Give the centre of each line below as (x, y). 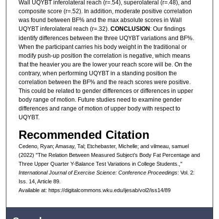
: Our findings (167, 29)
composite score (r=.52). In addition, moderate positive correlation (105, 11)
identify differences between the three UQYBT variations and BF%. (106, 38)
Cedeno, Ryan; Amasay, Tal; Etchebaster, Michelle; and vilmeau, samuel (103, 146)
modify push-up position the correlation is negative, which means (104, 56)
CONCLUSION (130, 29)
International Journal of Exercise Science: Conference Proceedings (98, 172)
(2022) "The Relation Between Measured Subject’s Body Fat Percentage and (109, 155)
